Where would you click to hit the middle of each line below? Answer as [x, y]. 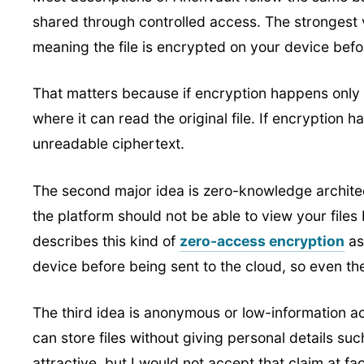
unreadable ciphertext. [108, 144]
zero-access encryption [262, 240]
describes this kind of [106, 240]
